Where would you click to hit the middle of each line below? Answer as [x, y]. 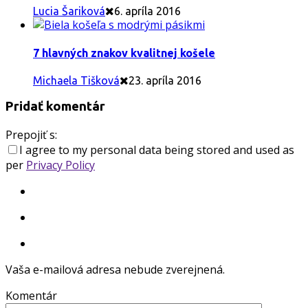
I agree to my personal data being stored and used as [157, 150]
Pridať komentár [55, 107]
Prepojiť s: [31, 135]
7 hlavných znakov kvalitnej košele [124, 53]
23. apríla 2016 [165, 80]
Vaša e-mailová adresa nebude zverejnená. [115, 270]
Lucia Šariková [69, 11]
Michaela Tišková [76, 80]
